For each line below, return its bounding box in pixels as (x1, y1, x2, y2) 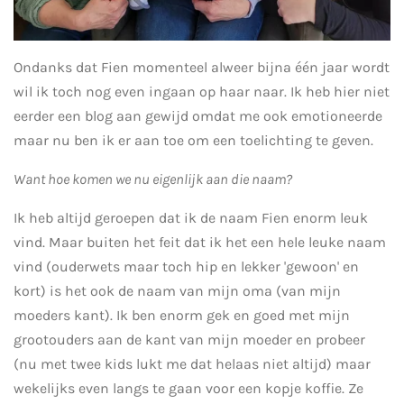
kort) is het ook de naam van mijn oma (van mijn (14, 281, 341, 299)
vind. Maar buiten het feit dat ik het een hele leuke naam (14, 233, 386, 251)
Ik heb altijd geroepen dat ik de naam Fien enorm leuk (14, 208, 368, 226)
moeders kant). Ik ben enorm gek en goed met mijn (14, 306, 350, 324)
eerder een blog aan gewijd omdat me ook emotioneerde (14, 106, 382, 124)
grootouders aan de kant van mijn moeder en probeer (14, 330, 365, 348)
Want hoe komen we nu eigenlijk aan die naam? (14, 170, 292, 188)
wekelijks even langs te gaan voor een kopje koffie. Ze (14, 379, 363, 397)
